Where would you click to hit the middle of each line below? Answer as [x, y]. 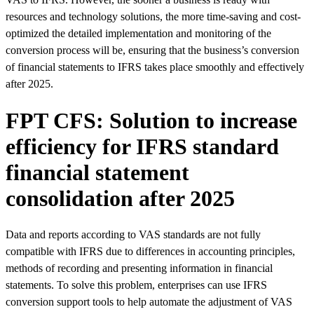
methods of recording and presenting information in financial [139, 268]
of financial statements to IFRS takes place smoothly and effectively [155, 67]
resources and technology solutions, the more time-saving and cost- [153, 17]
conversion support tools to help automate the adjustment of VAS [149, 301]
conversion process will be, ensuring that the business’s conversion [152, 50]
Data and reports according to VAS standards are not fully [133, 234]
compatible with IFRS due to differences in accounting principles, [150, 251]
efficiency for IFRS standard [142, 146]
